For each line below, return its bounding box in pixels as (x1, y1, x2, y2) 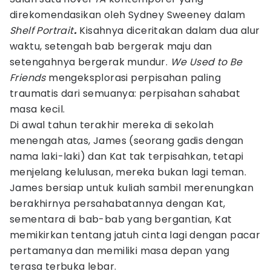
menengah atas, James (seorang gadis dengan (10, 134, 244, 148)
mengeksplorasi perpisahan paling (45, 71, 221, 85)
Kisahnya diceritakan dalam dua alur (77, 24, 260, 38)
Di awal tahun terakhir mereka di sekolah (10, 118, 214, 132)
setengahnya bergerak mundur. (10, 55, 171, 69)
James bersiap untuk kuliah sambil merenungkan (10, 181, 253, 195)
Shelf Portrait (10, 24, 74, 38)
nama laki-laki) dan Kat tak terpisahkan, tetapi (10, 149, 244, 163)
